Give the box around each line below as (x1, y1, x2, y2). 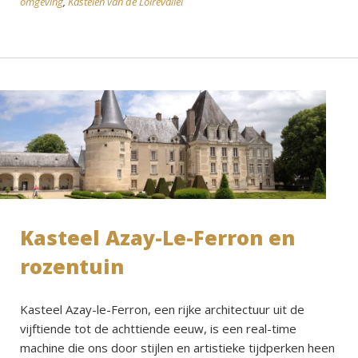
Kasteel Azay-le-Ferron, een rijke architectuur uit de (20, 301, 304, 318)
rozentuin (20, 253, 124, 280)
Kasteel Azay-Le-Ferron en (20, 224, 295, 252)
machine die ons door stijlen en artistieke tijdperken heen (20, 340, 335, 356)
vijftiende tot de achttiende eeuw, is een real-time (20, 320, 296, 337)
